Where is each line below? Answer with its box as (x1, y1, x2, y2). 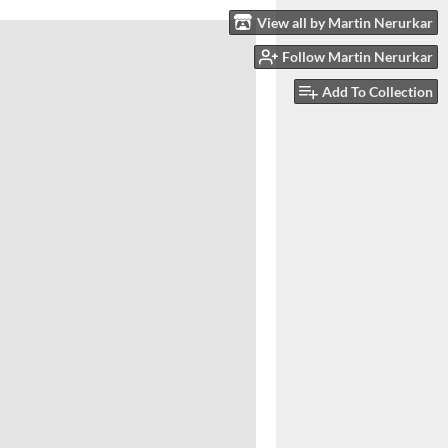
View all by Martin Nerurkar (257, 13, 433, 31)
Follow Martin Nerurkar (282, 48, 433, 66)
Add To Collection (322, 83, 433, 101)
